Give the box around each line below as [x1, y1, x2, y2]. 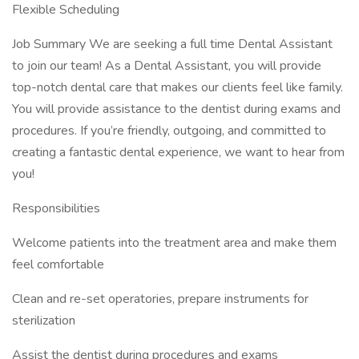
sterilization [12, 312, 75, 329]
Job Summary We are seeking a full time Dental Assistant [12, 35, 333, 53]
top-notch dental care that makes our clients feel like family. [12, 79, 343, 96]
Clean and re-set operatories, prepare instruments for [12, 290, 309, 308]
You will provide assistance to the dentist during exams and [12, 100, 341, 118]
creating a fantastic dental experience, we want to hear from [12, 143, 345, 161]
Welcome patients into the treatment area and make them [12, 234, 337, 252]
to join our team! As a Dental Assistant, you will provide [12, 57, 321, 75]
